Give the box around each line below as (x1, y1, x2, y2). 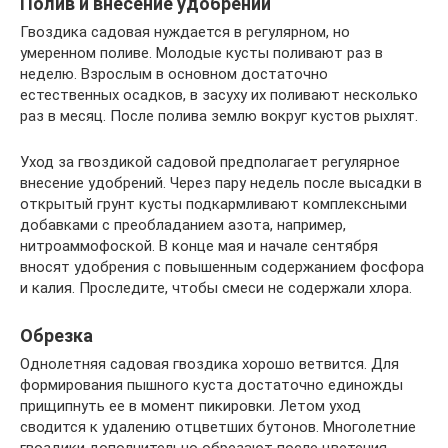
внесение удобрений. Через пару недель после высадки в (20, 174, 422, 192)
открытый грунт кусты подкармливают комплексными (20, 195, 407, 213)
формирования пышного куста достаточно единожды (20, 376, 403, 394)
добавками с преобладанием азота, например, (20, 216, 346, 234)
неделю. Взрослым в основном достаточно (20, 65, 328, 83)
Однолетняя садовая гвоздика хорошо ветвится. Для (20, 355, 399, 373)
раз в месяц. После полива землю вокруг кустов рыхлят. (20, 107, 418, 125)
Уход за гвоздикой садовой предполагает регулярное (20, 153, 400, 171)
